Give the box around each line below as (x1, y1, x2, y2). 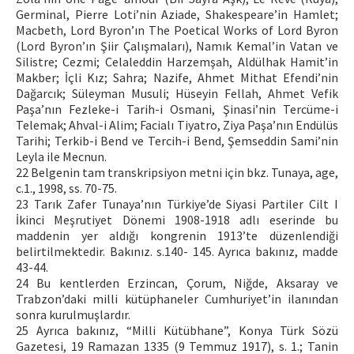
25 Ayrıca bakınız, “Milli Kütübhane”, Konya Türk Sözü (16, 322, 338, 338)
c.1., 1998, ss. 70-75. (16, 180, 117, 196)
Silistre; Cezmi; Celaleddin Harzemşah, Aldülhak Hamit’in (16, 54, 338, 70)
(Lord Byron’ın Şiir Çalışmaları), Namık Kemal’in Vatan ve (16, 38, 338, 54)
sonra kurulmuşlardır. (16, 307, 130, 322)
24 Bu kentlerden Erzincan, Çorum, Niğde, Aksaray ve (16, 275, 338, 291)
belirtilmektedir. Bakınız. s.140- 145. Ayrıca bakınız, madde (16, 243, 338, 259)
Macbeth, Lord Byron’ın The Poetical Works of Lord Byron (16, 22, 338, 38)
